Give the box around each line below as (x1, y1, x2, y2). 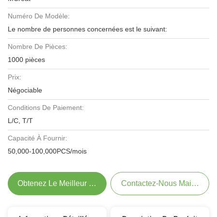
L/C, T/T (8, 117, 33, 124)
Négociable (8, 86, 42, 94)
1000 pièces (8, 56, 45, 63)
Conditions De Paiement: (8, 104, 84, 111)
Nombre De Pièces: (8, 43, 67, 50)
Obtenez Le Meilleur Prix (17, 179, 103, 187)
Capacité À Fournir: (8, 134, 67, 142)
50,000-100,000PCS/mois (8, 147, 87, 155)
